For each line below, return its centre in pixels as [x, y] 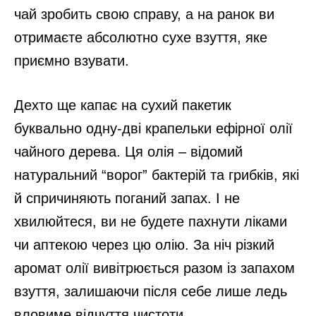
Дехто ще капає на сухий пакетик [123, 105]
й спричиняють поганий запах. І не [127, 198]
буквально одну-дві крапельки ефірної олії [153, 128]
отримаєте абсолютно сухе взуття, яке [141, 37]
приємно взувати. [72, 60]
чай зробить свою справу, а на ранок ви [144, 14]
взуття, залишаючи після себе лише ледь [151, 291]
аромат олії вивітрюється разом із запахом [154, 268]
